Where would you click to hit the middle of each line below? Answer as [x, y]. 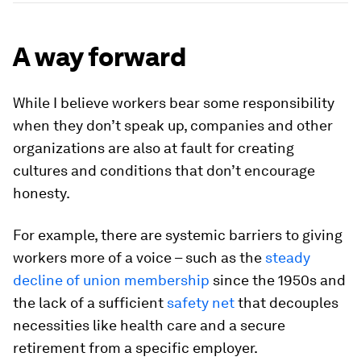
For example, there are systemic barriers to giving [178, 234]
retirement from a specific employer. [135, 347]
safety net [201, 302]
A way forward [100, 56]
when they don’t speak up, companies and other [173, 125]
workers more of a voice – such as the [139, 257]
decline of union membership [111, 280]
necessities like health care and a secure [149, 325]
